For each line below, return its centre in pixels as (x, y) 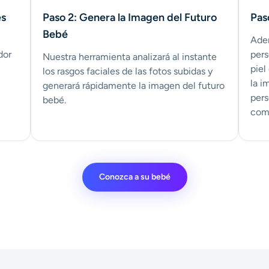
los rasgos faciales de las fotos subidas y (127, 71)
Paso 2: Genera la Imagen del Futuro (129, 18)
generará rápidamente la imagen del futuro (133, 86)
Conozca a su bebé (134, 177)
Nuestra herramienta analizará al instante (129, 57)
